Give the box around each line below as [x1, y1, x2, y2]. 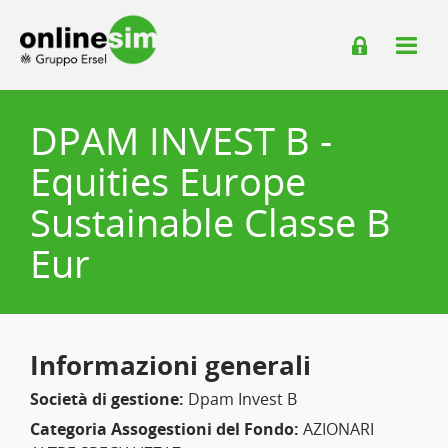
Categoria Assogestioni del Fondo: [30, 418, 299, 440]
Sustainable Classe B [30, 196, 391, 248]
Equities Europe [30, 155, 306, 207]
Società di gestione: [30, 388, 184, 410]
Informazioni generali [30, 347, 311, 383]
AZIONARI [299, 418, 374, 440]
